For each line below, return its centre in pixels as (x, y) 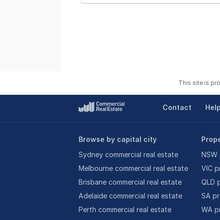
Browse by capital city (118, 139)
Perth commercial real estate (125, 210)
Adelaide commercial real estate (130, 196)
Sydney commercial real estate (128, 155)
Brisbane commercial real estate (130, 182)
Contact (177, 108)
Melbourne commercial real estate (133, 168)
